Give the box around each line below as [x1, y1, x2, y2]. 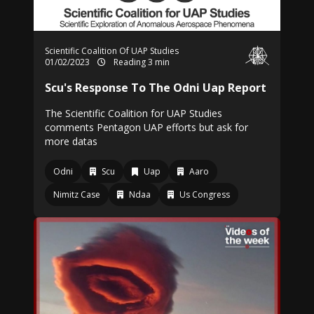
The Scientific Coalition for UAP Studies [45, 107, 222, 120]
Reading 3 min [111, 56, 170, 68]
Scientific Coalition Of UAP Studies [45, 45, 179, 57]
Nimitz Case [53, 189, 100, 200]
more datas [45, 135, 97, 148]
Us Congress [179, 189, 230, 200]
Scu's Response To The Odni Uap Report [45, 80, 266, 95]
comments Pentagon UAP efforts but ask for [45, 121, 248, 134]
